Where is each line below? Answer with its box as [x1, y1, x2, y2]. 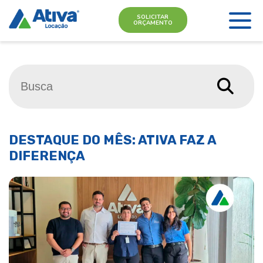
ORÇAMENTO [133, 18, 173, 27]
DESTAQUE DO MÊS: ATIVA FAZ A [9, 132, 216, 148]
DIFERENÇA [9, 148, 85, 164]
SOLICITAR [137, 12, 168, 21]
